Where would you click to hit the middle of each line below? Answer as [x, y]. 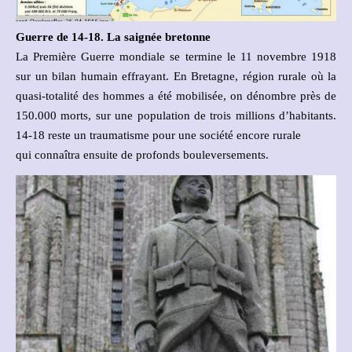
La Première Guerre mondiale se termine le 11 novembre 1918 [176, 57]
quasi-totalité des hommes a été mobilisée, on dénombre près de [176, 96]
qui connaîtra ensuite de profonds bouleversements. [142, 155]
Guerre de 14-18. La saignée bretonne [113, 37]
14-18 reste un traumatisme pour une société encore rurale [158, 136]
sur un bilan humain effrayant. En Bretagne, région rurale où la [176, 77]
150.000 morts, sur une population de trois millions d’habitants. [176, 116]
